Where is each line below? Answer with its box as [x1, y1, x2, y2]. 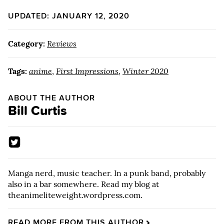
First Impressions [56, 66, 118, 76]
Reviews [47, 38, 76, 49]
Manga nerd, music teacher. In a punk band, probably [8, 167, 205, 178]
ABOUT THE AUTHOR [8, 92, 95, 104]
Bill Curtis [8, 101, 67, 120]
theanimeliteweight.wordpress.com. [8, 189, 142, 200]
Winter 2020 [122, 66, 168, 76]
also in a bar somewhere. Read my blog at [8, 178, 159, 189]
